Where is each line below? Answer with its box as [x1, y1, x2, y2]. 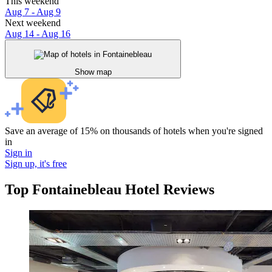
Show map [74, 67, 112, 76]
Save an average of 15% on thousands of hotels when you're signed [5, 125, 263, 136]
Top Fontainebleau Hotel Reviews [5, 181, 214, 197]
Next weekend [5, 18, 61, 29]
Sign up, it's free [5, 158, 67, 169]
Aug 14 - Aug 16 [5, 29, 70, 39]
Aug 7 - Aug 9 [5, 7, 61, 18]
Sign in [5, 147, 32, 158]
